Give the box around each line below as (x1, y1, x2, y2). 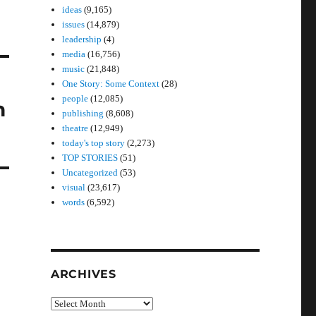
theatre (62, 123, 89, 133)
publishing (62, 108, 104, 119)
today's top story (62, 138, 126, 148)
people (62, 93, 89, 104)
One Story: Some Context (62, 78, 160, 89)
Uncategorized (62, 167, 119, 178)
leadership (62, 34, 102, 44)
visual (62, 182, 86, 193)
